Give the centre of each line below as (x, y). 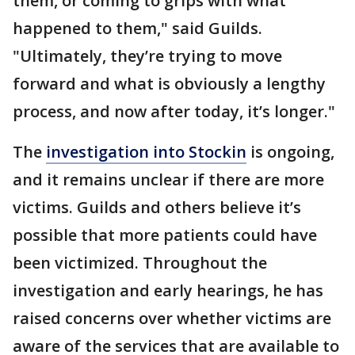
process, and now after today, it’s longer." (174, 111)
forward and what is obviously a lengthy (169, 84)
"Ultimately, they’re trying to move (147, 56)
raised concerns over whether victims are (172, 318)
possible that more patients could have (165, 235)
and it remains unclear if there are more (168, 179)
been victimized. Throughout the (140, 263)
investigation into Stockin (146, 152)
